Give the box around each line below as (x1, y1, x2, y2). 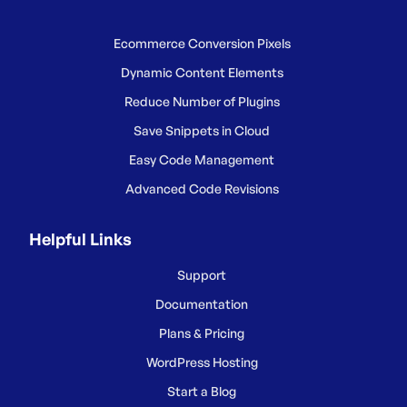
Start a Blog (167, 383, 237, 399)
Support (177, 267, 227, 283)
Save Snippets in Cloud (134, 123, 271, 138)
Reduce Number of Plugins (124, 94, 280, 109)
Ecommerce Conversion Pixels (113, 35, 291, 51)
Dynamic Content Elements (120, 65, 283, 80)
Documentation (155, 296, 249, 312)
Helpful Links (29, 229, 132, 249)
